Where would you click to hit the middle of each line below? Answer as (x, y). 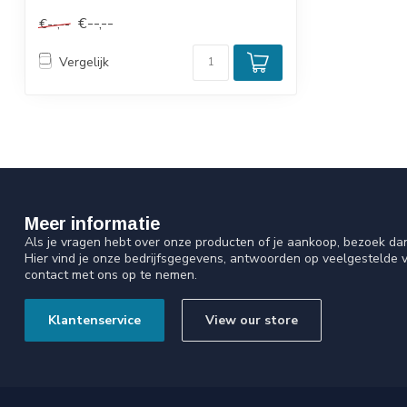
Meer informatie (92, 223)
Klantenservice (94, 320)
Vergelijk (84, 63)
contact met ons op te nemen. (111, 274)
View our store (252, 320)
